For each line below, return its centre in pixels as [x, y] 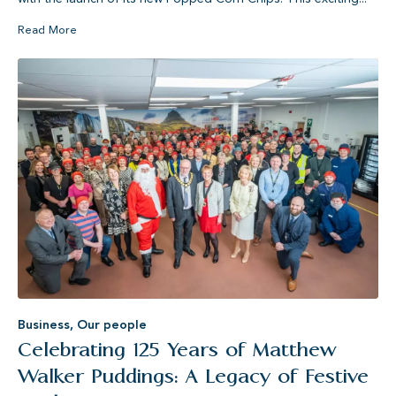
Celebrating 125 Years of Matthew [177, 349]
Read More [47, 30]
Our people [112, 324]
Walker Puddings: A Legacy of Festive [193, 376]
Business [44, 324]
